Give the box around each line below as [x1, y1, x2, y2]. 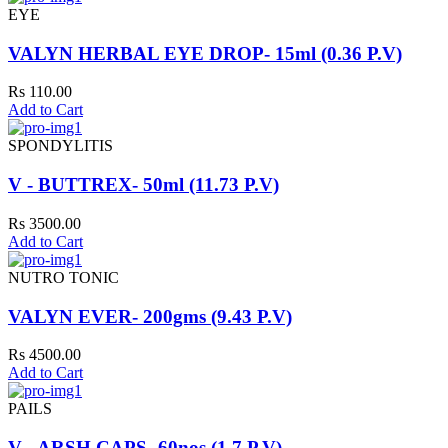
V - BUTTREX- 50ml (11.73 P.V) [8, 174, 279, 196]
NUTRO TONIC [8, 268, 119, 286]
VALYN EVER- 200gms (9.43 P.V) [8, 305, 292, 327]
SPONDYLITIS [8, 137, 113, 155]
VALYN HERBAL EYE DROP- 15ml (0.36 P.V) [8, 42, 402, 64]
